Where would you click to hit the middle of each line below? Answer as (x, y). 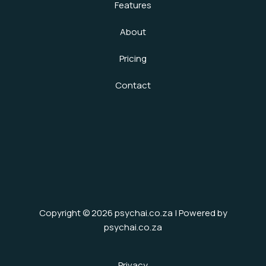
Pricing (133, 58)
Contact (133, 85)
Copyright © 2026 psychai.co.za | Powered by (133, 213)
